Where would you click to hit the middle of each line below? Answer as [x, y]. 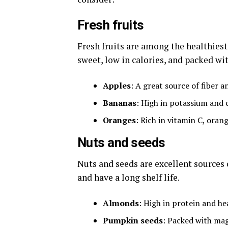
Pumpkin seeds [133, 221]
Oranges [119, 120]
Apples [117, 86]
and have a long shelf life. [129, 178]
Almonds [121, 203]
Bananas [120, 103]
